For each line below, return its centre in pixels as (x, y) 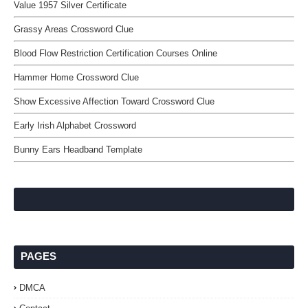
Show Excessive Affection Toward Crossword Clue (114, 101)
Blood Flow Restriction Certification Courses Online (115, 53)
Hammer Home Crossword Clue (76, 77)
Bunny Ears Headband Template (78, 150)
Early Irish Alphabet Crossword (75, 125)
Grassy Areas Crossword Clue (74, 29)
